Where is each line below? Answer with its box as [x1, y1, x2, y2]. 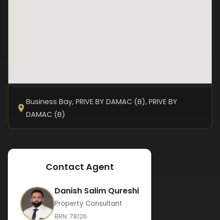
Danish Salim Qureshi [55, 185, 139, 196]
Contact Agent [45, 161, 114, 173]
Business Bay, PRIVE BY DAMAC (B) [26, 97, 145, 107]
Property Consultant [55, 199, 122, 208]
